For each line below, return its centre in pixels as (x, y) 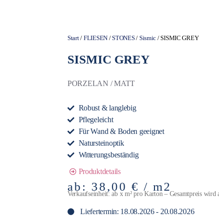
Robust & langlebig (107, 108)
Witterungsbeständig (109, 155)
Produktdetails (99, 172)
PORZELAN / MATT (101, 84)
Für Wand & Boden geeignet (121, 132)
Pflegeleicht (96, 120)
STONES (123, 38)
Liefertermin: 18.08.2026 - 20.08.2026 (136, 211)
